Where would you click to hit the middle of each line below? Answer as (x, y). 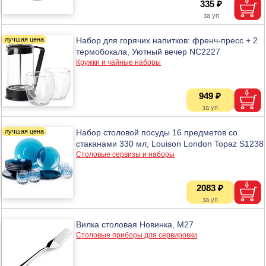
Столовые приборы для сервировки (137, 235)
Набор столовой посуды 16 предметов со (157, 132)
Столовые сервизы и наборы (126, 154)
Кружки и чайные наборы (119, 62)
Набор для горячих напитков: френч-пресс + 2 (167, 40)
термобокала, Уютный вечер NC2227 (148, 51)
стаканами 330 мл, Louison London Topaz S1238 (170, 143)
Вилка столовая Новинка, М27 (135, 224)
